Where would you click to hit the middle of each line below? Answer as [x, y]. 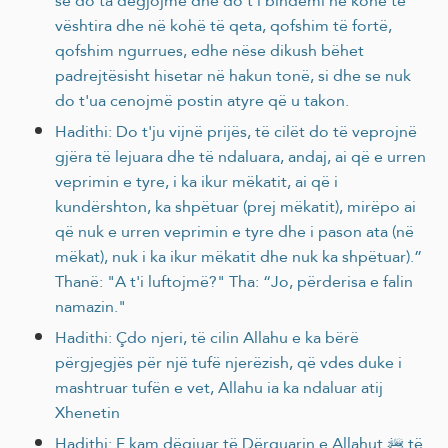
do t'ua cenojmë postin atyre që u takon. [202, 100]
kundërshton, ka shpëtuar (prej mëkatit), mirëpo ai [235, 206]
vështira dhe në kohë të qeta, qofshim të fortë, [223, 25]
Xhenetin [87, 412]
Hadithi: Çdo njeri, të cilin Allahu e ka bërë [207, 337]
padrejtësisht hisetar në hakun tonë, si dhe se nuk [233, 75]
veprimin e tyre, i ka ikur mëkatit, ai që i [196, 181]
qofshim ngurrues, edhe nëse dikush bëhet [209, 50]
